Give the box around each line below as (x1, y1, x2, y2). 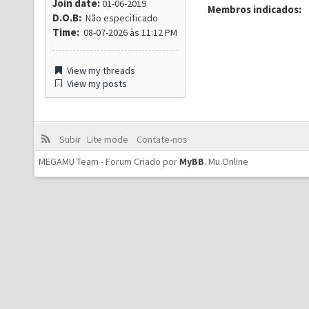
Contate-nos (134, 133, 188, 146)
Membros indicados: (208, 3, 301, 16)
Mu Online (208, 155, 248, 168)
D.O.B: (52, 11, 81, 24)
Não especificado (81, 12, 158, 24)
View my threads (65, 64, 135, 77)
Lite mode (86, 133, 132, 146)
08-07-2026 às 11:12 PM (79, 26, 177, 39)
